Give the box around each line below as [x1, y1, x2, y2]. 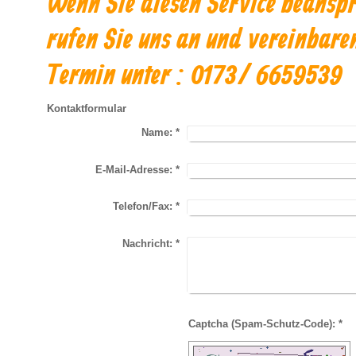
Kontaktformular [47, 103, 126, 114]
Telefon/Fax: [112, 200, 172, 213]
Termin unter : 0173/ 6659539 [47, 59, 342, 95]
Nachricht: [122, 237, 172, 250]
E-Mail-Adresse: [95, 163, 172, 176]
